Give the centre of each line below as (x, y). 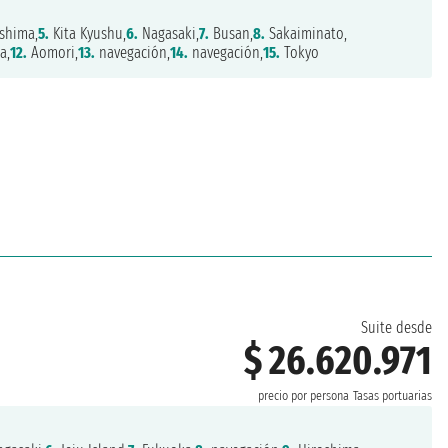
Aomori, (52, 53)
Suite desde (396, 328)
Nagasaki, (168, 34)
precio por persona (303, 396)
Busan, (230, 34)
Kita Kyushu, (87, 34)
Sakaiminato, (305, 34)
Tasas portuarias (392, 396)
